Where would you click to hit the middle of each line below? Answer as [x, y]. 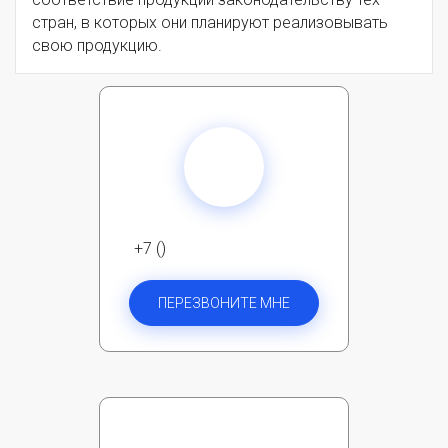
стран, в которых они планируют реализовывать [210, 22]
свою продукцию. [97, 45]
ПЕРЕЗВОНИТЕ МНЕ [224, 302]
